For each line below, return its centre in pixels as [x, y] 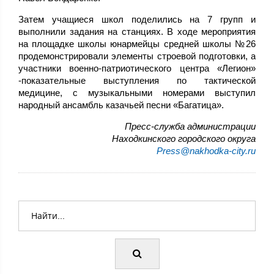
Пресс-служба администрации [190, 126]
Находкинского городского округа [184, 138]
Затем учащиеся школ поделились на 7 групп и [137, 19]
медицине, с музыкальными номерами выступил [137, 92]
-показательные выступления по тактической [137, 80]
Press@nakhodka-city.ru [206, 150]
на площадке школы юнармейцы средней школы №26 [137, 43]
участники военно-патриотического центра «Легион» [137, 68]
